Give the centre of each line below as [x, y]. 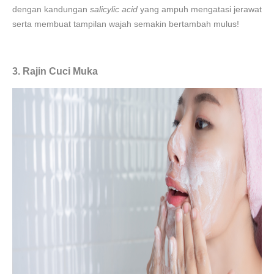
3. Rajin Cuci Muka [55, 71]
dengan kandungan [51, 9]
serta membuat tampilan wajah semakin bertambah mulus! [126, 24]
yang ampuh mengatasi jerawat [200, 9]
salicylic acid [114, 9]
